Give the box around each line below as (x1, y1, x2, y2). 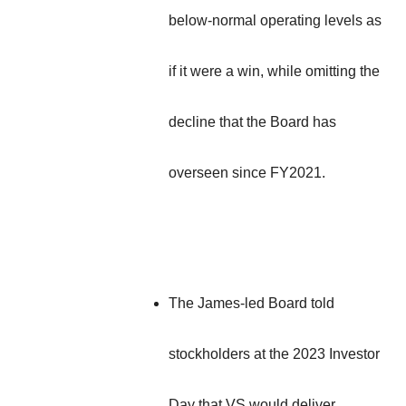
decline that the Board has (169, 113, 336, 130)
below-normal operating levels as (169, 12, 382, 28)
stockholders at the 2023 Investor (169, 345, 380, 362)
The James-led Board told (169, 295, 334, 311)
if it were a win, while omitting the (169, 63, 380, 79)
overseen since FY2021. (169, 164, 325, 180)
